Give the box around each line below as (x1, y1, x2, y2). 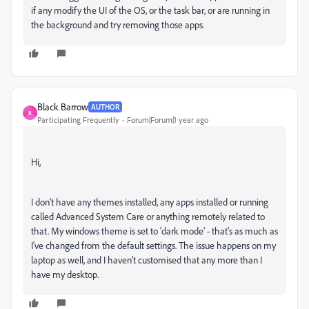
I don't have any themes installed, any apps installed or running (31, 196, 268, 208)
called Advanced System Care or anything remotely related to (31, 210, 265, 222)
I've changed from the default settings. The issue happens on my (31, 239, 276, 251)
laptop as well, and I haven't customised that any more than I (31, 254, 262, 266)
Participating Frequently (37, 114, 119, 125)
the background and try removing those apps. (31, 19, 206, 30)
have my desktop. (31, 268, 99, 280)
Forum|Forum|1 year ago (127, 114, 208, 125)
